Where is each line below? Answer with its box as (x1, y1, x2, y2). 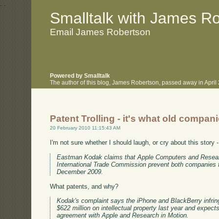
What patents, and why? (50, 182, 119, 190)
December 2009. (57, 168, 104, 175)
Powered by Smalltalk (50, 73, 110, 79)
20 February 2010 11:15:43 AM (50, 125, 121, 131)
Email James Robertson (50, 26, 151, 37)
